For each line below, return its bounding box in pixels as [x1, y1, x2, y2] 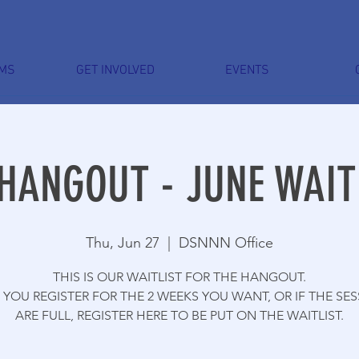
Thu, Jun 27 [86, 233, 159, 252]
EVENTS [225, 62, 269, 79]
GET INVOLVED [75, 62, 155, 79]
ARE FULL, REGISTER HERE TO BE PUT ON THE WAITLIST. [15, 307, 344, 323]
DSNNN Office [179, 233, 273, 252]
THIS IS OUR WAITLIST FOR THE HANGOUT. [53, 268, 306, 284]
